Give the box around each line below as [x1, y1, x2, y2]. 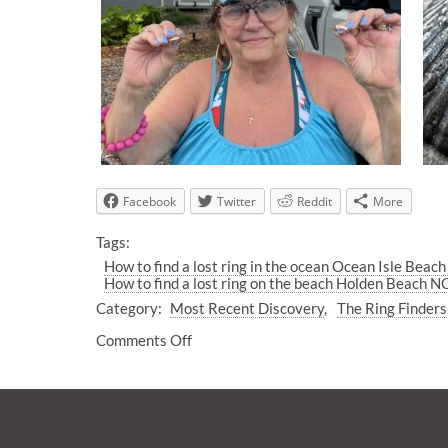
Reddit [297, 192, 332, 210]
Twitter [217, 192, 256, 210]
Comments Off [96, 330, 192, 349]
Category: [96, 298, 162, 317]
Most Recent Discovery [169, 298, 324, 317]
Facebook [123, 192, 176, 210]
